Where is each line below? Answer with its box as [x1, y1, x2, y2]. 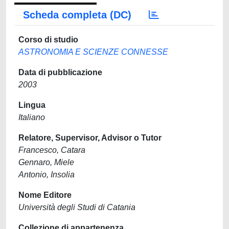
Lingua [18, 101, 45, 109]
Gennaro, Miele [18, 158, 74, 167]
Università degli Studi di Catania [18, 203, 135, 212]
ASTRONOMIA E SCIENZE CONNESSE [18, 48, 168, 56]
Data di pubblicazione [18, 68, 102, 77]
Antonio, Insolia [18, 170, 75, 179]
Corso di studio [18, 35, 78, 44]
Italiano [18, 113, 45, 122]
